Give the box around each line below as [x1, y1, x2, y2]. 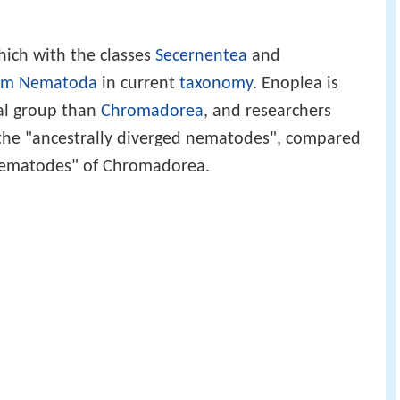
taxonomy [179, 75, 253, 94]
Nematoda [19, 75, 97, 94]
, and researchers [204, 103, 331, 121]
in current [97, 75, 179, 94]
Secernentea [155, 47, 247, 66]
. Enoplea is [253, 75, 338, 94]
